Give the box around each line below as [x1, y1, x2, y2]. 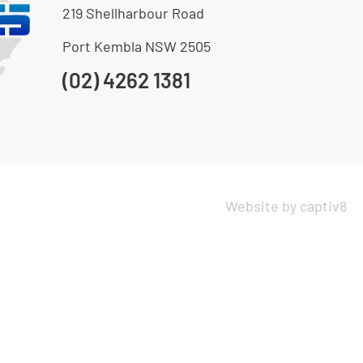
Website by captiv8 [225, 196, 347, 215]
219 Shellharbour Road [62, 3, 204, 22]
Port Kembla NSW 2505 [62, 37, 211, 56]
